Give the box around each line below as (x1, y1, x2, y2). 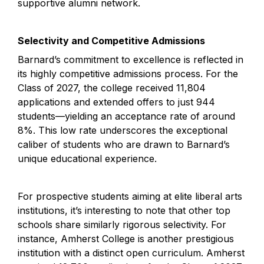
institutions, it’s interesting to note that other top (18, 204, 230, 216)
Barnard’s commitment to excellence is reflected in (18, 54, 243, 65)
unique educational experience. (18, 153, 157, 164)
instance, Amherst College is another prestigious (18, 233, 234, 245)
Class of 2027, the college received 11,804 (18, 82, 206, 94)
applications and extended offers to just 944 (18, 96, 215, 108)
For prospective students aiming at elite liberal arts (18, 190, 242, 202)
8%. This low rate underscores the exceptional (18, 124, 227, 136)
